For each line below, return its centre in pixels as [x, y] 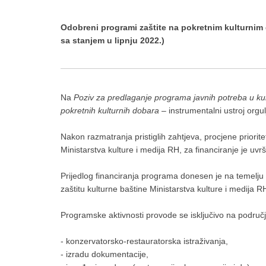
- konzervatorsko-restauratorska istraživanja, [144, 241]
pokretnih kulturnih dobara [110, 110]
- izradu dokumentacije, [104, 254]
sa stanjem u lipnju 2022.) [113, 40]
